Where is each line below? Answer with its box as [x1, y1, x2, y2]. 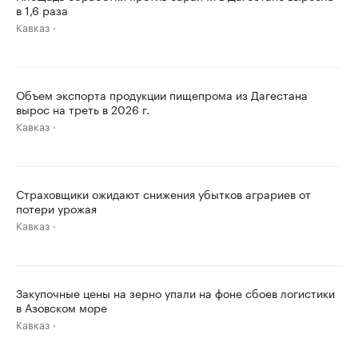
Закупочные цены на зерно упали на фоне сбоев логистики [16, 284, 335, 301]
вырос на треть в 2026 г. [16, 100, 149, 117]
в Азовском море [16, 298, 107, 316]
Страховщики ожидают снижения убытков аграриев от [16, 185, 311, 202]
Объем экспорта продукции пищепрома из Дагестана [16, 86, 308, 103]
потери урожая [16, 199, 97, 217]
